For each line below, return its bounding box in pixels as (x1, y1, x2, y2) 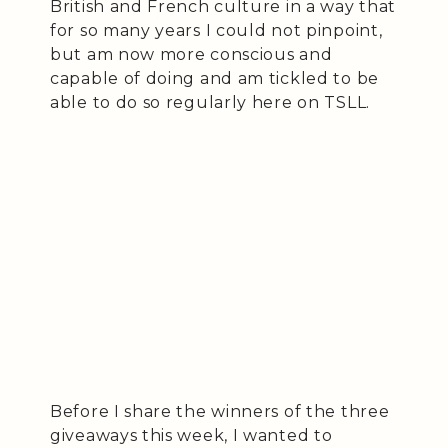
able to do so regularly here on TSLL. (50, 92, 370, 112)
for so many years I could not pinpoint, (50, 20, 383, 40)
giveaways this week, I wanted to (50, 425, 333, 445)
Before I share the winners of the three (50, 401, 390, 421)
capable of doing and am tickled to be (50, 68, 379, 88)
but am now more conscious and (50, 44, 333, 64)
